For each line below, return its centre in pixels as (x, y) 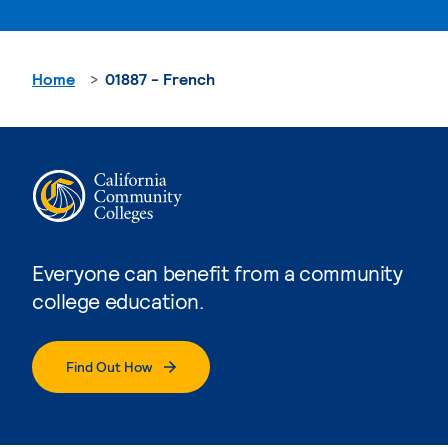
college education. (118, 300)
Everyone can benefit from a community (217, 272)
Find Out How (109, 366)
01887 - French (160, 78)
